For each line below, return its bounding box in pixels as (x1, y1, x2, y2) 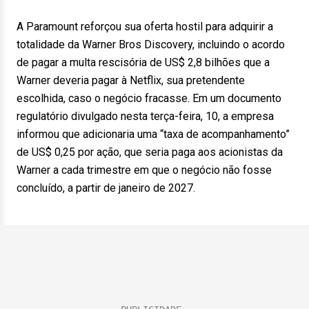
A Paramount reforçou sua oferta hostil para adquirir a (17, 20, 273, 33)
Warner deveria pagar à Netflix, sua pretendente (17, 74, 245, 87)
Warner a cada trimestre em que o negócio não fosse (17, 163, 272, 177)
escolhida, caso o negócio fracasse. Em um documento (17, 92, 281, 105)
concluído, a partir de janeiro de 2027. (17, 181, 195, 195)
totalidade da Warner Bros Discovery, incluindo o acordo (17, 38, 285, 51)
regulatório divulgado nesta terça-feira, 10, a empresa (17, 110, 274, 123)
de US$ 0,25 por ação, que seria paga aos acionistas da (17, 146, 283, 159)
